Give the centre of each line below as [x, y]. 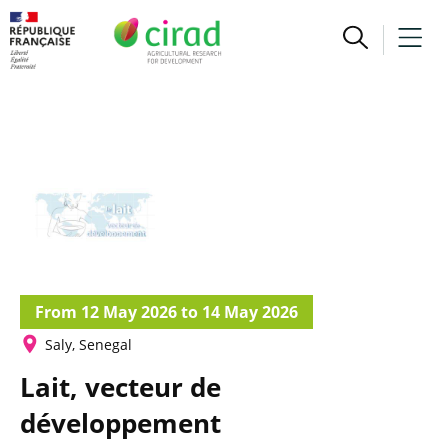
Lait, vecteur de [120, 387]
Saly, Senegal [88, 344]
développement [120, 423]
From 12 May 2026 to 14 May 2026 [166, 312]
